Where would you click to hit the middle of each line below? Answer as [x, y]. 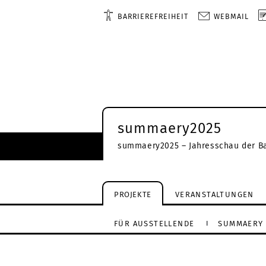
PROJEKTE [133, 194]
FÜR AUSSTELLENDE [154, 223]
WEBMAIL [232, 16]
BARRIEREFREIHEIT [153, 16]
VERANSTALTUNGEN [214, 194]
